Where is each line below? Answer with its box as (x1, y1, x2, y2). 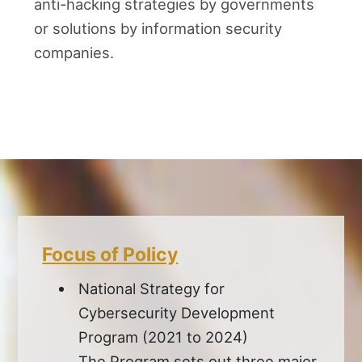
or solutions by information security (34, 19, 283, 37)
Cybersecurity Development (78, 303, 276, 322)
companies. (34, 43, 115, 61)
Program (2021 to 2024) (78, 327, 249, 346)
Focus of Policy (42, 242, 179, 266)
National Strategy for (78, 279, 225, 297)
